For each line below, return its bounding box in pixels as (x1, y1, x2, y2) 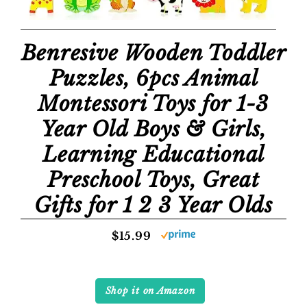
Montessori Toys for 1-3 (37, 91, 270, 116)
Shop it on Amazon (105, 285, 195, 297)
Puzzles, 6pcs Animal (49, 66, 258, 91)
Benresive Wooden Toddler (21, 40, 286, 66)
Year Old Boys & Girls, (40, 116, 267, 142)
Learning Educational (42, 142, 265, 167)
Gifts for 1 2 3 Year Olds (34, 193, 273, 218)
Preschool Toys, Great (47, 167, 260, 193)
